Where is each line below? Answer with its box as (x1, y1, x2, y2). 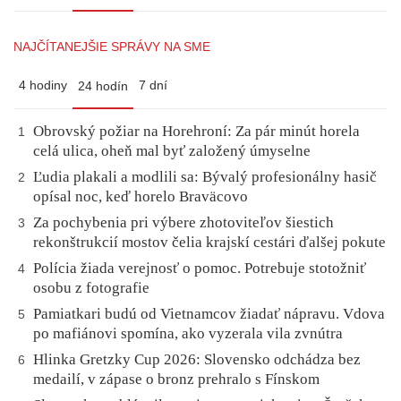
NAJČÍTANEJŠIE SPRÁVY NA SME (13, 39, 210, 55)
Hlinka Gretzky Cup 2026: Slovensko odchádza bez (33, 351, 361, 369)
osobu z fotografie (33, 279, 149, 297)
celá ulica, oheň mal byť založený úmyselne (33, 142, 311, 160)
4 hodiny (19, 78, 67, 93)
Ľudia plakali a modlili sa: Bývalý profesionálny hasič (33, 168, 377, 186)
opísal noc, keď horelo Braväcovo (33, 188, 248, 206)
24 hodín (78, 79, 128, 94)
